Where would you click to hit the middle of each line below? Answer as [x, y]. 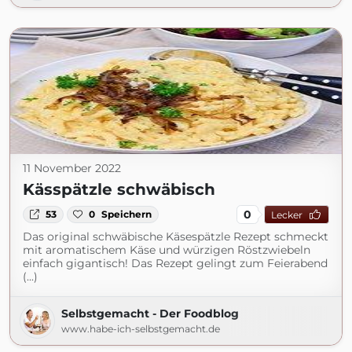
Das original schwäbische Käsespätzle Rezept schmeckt [176, 236]
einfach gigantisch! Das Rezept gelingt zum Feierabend [175, 263]
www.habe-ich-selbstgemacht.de [141, 329]
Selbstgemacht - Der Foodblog [150, 313]
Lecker [286, 214]
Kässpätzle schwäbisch [119, 189]
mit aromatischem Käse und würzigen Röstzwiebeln [167, 250]
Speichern [127, 214]
